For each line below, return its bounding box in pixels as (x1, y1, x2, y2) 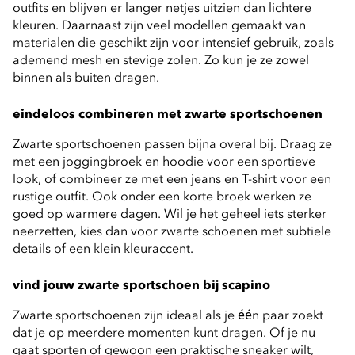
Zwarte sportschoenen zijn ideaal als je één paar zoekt (13, 306, 323, 323)
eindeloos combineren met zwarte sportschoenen (13, 105, 323, 121)
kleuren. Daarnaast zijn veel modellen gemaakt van (13, 16, 306, 32)
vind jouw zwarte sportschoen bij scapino (13, 276, 270, 292)
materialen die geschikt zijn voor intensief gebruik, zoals (13, 33, 334, 50)
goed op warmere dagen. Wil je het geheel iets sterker (13, 204, 326, 221)
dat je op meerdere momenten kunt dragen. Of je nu (13, 323, 315, 340)
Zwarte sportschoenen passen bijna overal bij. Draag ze (13, 135, 332, 151)
